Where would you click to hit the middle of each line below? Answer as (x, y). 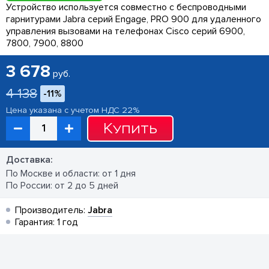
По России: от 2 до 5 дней (62, 185)
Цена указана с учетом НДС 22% (73, 110)
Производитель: (51, 210)
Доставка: (29, 159)
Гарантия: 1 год (47, 222)
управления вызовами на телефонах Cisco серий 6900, (125, 31)
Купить (130, 128)
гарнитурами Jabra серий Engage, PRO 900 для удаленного (134, 19)
